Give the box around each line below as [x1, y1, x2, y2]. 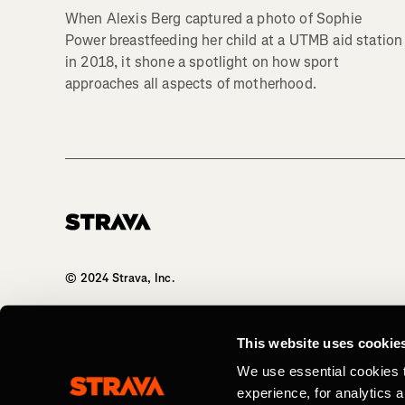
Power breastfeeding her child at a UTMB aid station [65, 31, 403, 50]
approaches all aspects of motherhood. [65, 74, 316, 93]
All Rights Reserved [65, 325, 172, 340]
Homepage [64, 230, 123, 245]
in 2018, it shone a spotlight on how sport [65, 52, 339, 71]
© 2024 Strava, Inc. [65, 270, 175, 286]
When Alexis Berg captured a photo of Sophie [65, 9, 362, 28]
